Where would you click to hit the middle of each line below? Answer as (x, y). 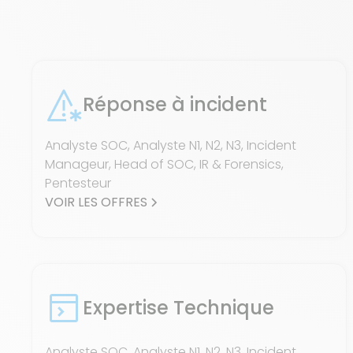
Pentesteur (78, 183)
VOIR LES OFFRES (96, 202)
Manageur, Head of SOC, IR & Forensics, (164, 164)
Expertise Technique (178, 308)
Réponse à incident (175, 104)
